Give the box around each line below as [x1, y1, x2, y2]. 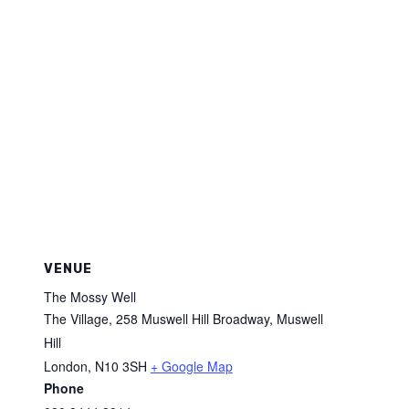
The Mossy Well [43, 287, 136, 306]
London [43, 356, 88, 375]
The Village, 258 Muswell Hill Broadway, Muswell [43, 309, 323, 328]
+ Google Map [150, 356, 233, 375]
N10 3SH [94, 356, 147, 375]
